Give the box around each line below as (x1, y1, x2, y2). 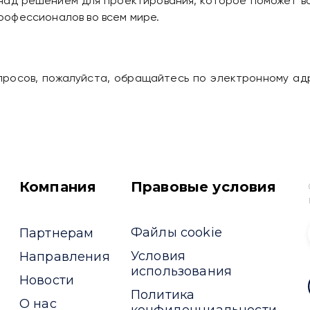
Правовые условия (131, 179, 277, 196)
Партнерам (19, 226, 94, 241)
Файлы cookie (131, 225, 222, 241)
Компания (19, 179, 97, 196)
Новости (19, 273, 75, 289)
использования (131, 264, 232, 280)
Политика (131, 287, 195, 303)
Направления (19, 249, 110, 265)
